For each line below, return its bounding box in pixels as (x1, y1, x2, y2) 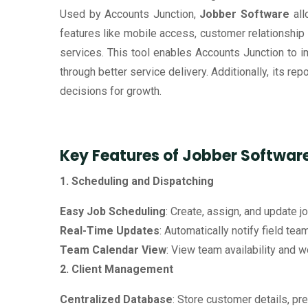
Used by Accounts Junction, (60, 8, 200, 21)
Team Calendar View (60, 243, 166, 256)
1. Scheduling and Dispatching (60, 175, 214, 188)
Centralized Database (60, 293, 173, 306)
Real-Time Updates (60, 224, 159, 237)
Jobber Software (199, 8, 290, 21)
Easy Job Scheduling (60, 205, 166, 218)
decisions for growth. (60, 85, 164, 98)
